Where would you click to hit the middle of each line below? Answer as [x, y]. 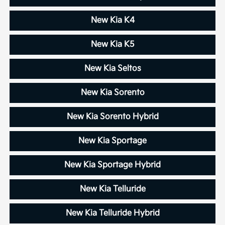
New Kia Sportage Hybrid [113, 165]
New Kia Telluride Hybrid [113, 213]
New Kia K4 [113, 21]
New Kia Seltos [113, 69]
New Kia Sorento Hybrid [113, 117]
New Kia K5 [113, 45]
